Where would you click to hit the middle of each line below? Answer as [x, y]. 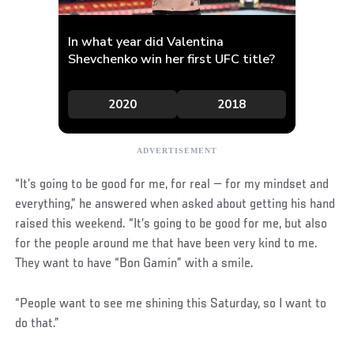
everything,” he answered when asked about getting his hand [175, 204]
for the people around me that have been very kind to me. [167, 244]
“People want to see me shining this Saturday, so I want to [171, 304]
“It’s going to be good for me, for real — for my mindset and [172, 185]
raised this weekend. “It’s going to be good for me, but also [171, 224]
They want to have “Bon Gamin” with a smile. [135, 264]
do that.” [38, 324]
